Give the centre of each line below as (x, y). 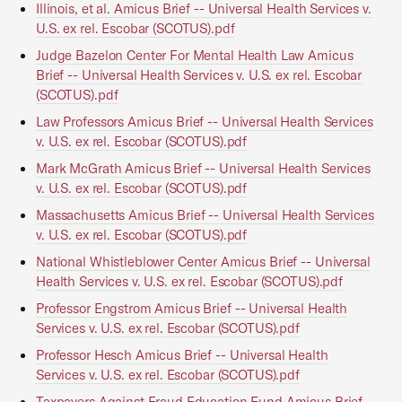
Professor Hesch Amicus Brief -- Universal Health (182, 355)
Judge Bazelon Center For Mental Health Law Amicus (195, 55)
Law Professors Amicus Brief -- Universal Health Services (205, 122)
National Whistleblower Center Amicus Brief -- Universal (203, 262)
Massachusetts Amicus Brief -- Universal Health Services (205, 215)
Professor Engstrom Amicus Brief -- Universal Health (192, 308)
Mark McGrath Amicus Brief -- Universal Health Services (203, 168)
